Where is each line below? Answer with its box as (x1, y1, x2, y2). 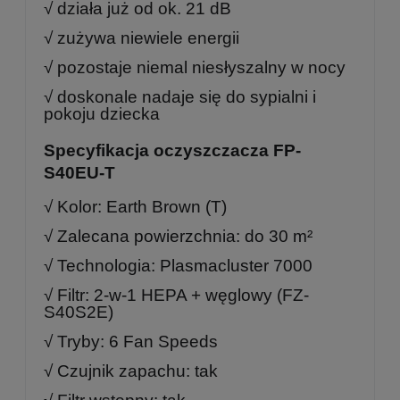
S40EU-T (44, 163, 115, 183)
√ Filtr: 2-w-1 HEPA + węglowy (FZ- (44, 285, 309, 304)
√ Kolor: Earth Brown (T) (44, 196, 227, 216)
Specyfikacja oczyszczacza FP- (44, 141, 301, 161)
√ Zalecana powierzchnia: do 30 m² (44, 226, 312, 246)
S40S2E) (44, 302, 113, 321)
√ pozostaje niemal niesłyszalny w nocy (44, 57, 346, 77)
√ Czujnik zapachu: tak (44, 361, 218, 380)
